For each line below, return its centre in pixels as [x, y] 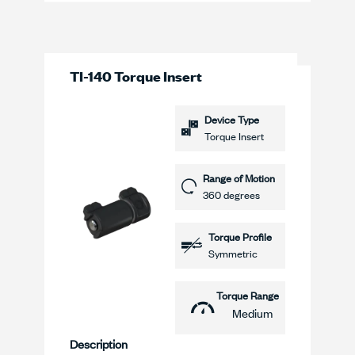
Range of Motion [239, 178]
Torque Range [248, 295]
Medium [252, 313]
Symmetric [233, 253]
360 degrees [231, 195]
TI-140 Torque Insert [136, 76]
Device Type [232, 119]
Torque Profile [240, 237]
